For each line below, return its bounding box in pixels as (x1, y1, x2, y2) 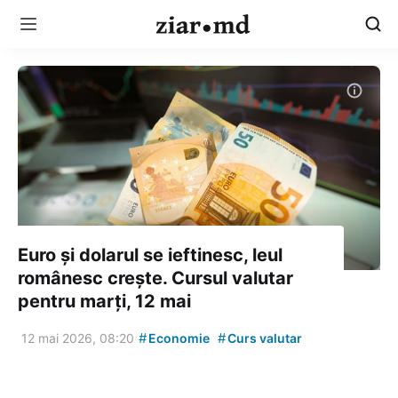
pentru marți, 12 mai (18, 290, 191, 312)
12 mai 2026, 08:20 (21, 330, 134, 346)
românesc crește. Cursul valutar (18, 267, 293, 289)
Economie (146, 330, 210, 346)
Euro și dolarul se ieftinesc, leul (18, 243, 283, 266)
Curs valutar (225, 330, 302, 346)
